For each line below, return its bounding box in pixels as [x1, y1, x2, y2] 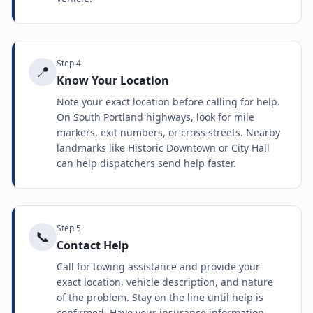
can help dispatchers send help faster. [57, 156, 236, 170]
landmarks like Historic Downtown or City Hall [57, 141, 270, 154]
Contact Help [57, 238, 129, 253]
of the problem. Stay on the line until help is [57, 291, 263, 304]
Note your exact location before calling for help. [57, 95, 280, 108]
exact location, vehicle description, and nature [57, 275, 273, 289]
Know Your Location [57, 73, 169, 88]
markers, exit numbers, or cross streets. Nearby [57, 126, 280, 139]
